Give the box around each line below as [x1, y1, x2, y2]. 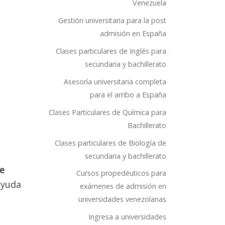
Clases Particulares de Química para [49, 107, 166, 117]
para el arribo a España [90, 89, 166, 99]
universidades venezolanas [78, 194, 166, 204]
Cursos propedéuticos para [76, 168, 166, 178]
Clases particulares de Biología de [55, 138, 166, 148]
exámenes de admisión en [80, 181, 166, 191]
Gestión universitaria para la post [58, 15, 166, 25]
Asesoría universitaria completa [64, 76, 166, 86]
